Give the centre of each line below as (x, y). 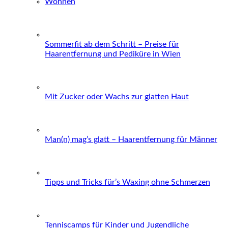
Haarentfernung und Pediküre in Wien (113, 54)
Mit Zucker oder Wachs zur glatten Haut (117, 96)
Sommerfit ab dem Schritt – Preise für (112, 44)
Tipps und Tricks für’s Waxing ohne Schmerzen (127, 182)
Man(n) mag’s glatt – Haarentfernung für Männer (131, 139)
